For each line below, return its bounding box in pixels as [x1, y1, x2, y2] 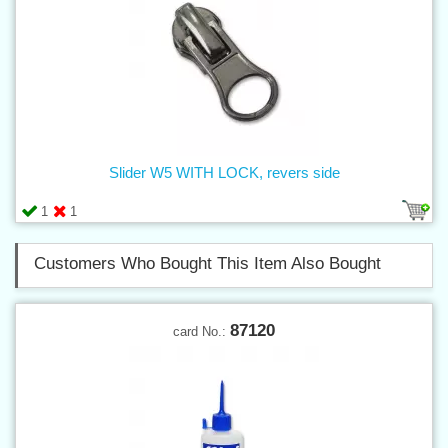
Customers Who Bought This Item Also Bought [34, 253, 381, 273]
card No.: [173, 323, 230, 339]
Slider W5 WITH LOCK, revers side [108, 163, 340, 181]
